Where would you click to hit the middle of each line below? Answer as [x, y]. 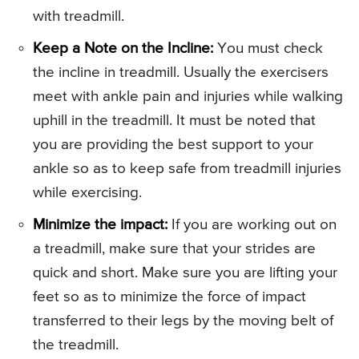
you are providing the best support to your [173, 145]
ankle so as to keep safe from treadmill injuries [187, 169]
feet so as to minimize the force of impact [169, 297]
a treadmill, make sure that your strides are [174, 249]
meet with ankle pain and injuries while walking [188, 97]
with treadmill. [79, 17]
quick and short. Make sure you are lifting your [185, 273]
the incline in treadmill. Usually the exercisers [181, 73]
